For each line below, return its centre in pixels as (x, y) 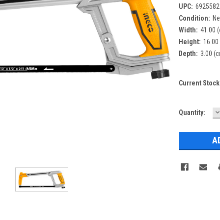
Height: (190, 41)
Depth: (188, 53)
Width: (188, 30)
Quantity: (192, 112)
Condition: (194, 18)
